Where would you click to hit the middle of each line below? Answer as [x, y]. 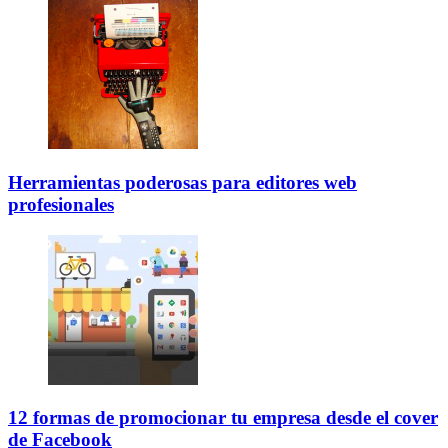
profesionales [61, 204]
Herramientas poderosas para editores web [182, 182]
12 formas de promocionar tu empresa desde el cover [223, 418]
